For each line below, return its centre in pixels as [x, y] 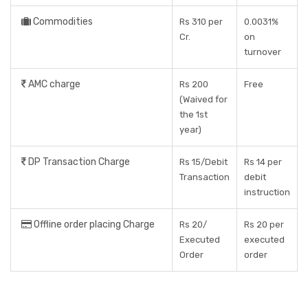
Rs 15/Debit [203, 162]
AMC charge [53, 84]
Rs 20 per [264, 224]
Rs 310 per [201, 22]
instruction [267, 192]
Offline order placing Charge [93, 224]
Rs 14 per [263, 162]
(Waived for [203, 99]
